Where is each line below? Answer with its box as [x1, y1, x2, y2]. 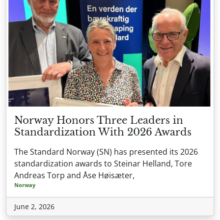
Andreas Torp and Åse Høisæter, [14, 170, 135, 181]
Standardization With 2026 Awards [14, 126, 192, 138]
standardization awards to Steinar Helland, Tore [14, 158, 192, 169]
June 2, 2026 [14, 202, 55, 212]
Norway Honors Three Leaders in [14, 114, 183, 127]
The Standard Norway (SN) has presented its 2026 [14, 146, 198, 158]
